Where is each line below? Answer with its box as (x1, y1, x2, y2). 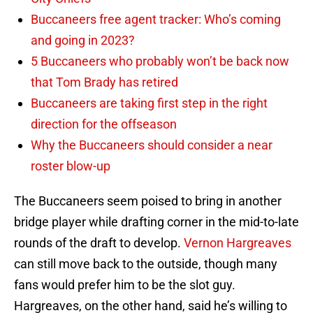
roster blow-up (31, 159, 110, 174)
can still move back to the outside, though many (14, 256, 277, 272)
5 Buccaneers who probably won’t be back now (31, 54, 289, 69)
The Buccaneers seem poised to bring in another (14, 194, 282, 209)
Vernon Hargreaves (184, 235, 291, 251)
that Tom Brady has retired (31, 75, 178, 90)
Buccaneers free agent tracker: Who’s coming (31, 12, 281, 27)
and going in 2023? (31, 33, 135, 48)
